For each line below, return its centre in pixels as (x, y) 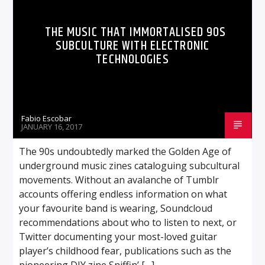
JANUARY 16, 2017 (52, 126)
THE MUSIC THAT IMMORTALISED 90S (135, 32)
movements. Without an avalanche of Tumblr (119, 180)
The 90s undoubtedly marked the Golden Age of (125, 151)
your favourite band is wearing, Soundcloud (116, 208)
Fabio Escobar (47, 118)
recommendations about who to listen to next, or (128, 222)
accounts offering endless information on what (123, 194)
